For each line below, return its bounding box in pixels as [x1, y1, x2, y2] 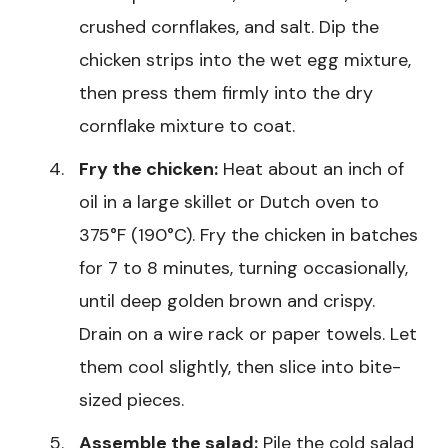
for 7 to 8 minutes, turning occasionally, [79, 256, 408, 281]
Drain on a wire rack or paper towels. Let [79, 322, 417, 347]
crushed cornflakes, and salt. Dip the [79, 15, 379, 40]
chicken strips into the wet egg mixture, [79, 48, 411, 73]
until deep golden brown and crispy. [79, 289, 375, 314]
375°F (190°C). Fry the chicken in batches [79, 223, 418, 248]
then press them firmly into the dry [79, 81, 373, 106]
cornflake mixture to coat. [79, 114, 295, 139]
